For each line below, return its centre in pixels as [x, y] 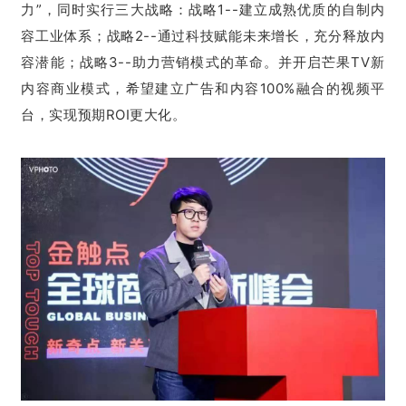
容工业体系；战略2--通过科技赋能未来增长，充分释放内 [203, 36]
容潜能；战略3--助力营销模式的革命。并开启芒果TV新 [203, 63]
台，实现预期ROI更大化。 [104, 115]
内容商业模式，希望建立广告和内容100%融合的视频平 [203, 89]
